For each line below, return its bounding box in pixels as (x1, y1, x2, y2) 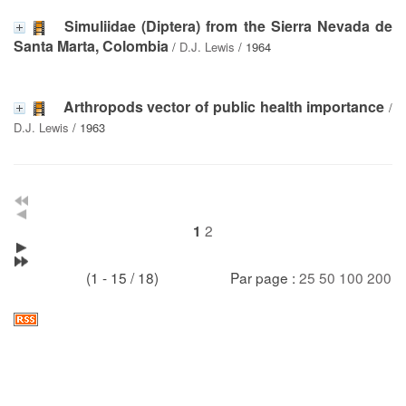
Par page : (230, 266, 299, 287)
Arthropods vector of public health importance (63, 95, 385, 117)
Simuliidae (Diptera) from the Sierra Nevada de (64, 14, 393, 36)
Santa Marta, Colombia (14, 34, 169, 56)
